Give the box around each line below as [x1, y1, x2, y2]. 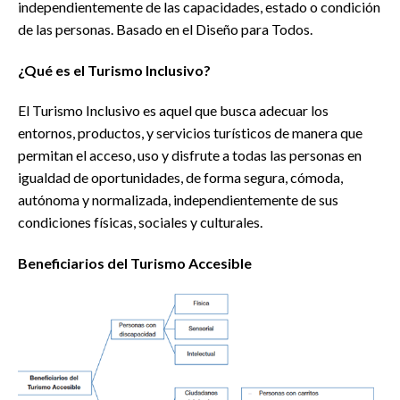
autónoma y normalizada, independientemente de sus [18, 191, 338, 209]
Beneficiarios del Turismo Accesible [18, 254, 252, 272]
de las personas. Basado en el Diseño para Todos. [18, 20, 312, 37]
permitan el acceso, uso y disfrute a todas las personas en [18, 146, 362, 164]
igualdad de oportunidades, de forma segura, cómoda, [18, 169, 343, 187]
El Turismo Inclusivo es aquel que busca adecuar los [18, 102, 329, 120]
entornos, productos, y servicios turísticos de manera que [18, 124, 362, 142]
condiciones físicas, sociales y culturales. [18, 213, 262, 231]
